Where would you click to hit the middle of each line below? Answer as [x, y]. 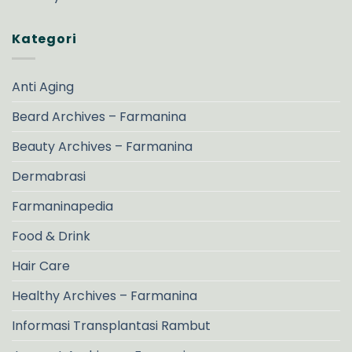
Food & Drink [51, 236]
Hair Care [41, 266]
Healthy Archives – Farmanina [104, 295]
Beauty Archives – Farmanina [102, 146]
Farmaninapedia [62, 206]
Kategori [44, 39]
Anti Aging [43, 86]
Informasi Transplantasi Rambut [111, 325]
